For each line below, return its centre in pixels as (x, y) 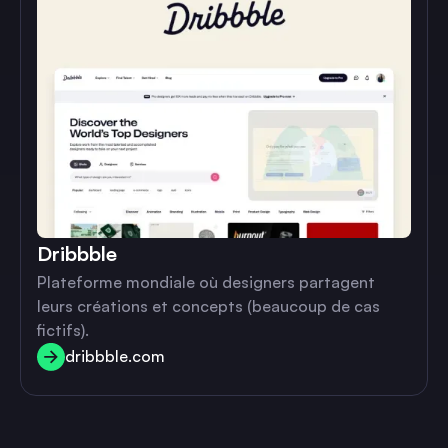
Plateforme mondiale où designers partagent (206, 281)
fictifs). (63, 329)
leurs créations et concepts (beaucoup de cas (208, 305)
